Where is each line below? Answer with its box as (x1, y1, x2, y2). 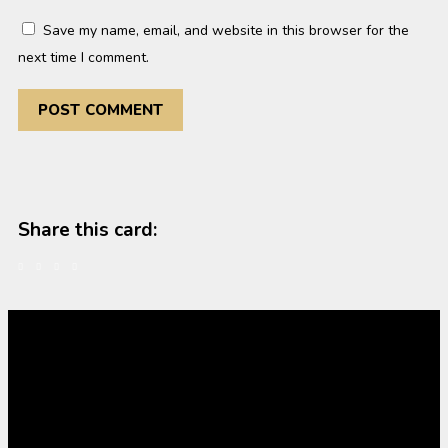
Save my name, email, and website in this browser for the (43, 21, 409, 41)
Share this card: (18, 217, 157, 244)
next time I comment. (18, 48, 149, 68)
